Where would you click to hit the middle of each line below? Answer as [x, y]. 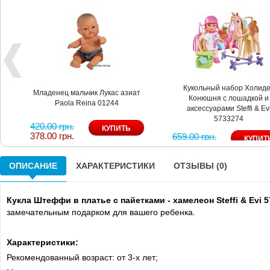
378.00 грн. [52, 136]
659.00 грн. [194, 136]
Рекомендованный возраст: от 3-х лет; [82, 257]
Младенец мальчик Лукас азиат [87, 93]
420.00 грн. [52, 126]
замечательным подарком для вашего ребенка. [101, 212]
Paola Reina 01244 [87, 103]
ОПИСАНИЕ [33, 165]
